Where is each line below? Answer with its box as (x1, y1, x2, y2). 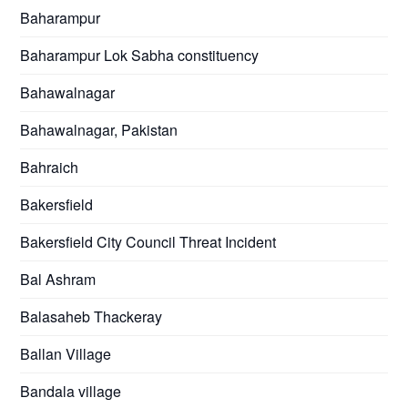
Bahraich (20, 156, 79, 178)
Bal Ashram (20, 268, 97, 290)
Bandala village (20, 380, 122, 402)
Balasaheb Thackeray (20, 305, 163, 327)
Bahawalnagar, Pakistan (20, 118, 178, 140)
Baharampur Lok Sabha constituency (20, 44, 260, 66)
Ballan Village (20, 342, 112, 364)
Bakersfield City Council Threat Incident (20, 230, 277, 252)
